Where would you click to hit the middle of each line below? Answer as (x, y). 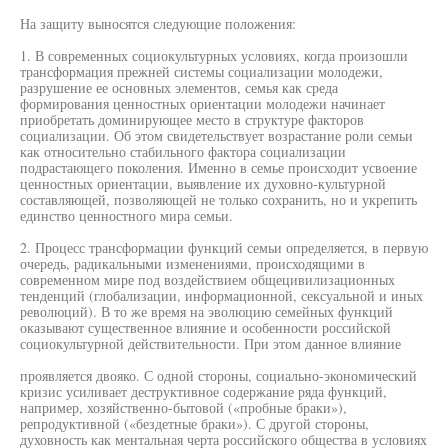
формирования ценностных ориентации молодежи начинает (202, 103)
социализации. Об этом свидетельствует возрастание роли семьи (216, 135)
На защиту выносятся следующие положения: (158, 23)
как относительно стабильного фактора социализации (183, 151)
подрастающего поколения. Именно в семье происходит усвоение (218, 167)
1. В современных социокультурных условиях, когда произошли (214, 55)
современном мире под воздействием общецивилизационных (207, 279)
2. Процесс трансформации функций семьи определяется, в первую (224, 247)
